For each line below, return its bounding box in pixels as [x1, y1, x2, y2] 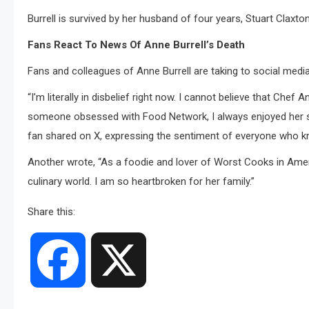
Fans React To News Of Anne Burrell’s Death [28, 39, 245, 52]
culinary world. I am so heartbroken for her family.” [28, 175, 255, 188]
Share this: [28, 206, 75, 219]
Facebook [86, 253, 133, 267]
